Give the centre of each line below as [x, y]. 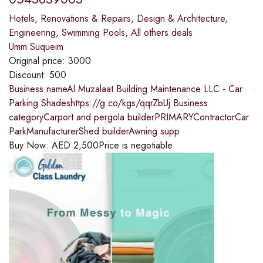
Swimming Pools [93, 33]
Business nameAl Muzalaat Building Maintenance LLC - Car [126, 89]
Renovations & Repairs [86, 19]
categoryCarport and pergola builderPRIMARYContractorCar [129, 117]
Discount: [29, 75]
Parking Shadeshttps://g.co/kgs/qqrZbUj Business [108, 103]
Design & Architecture [181, 19]
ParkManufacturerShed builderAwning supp [94, 131]
